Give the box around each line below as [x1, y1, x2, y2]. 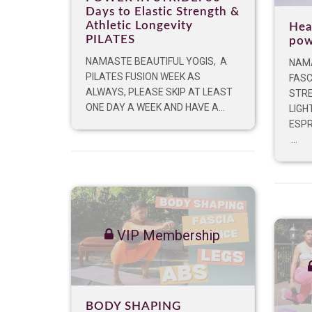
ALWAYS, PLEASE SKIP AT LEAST [86, 86, 233, 98]
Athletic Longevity [86, 19, 193, 32]
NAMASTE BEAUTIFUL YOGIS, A [86, 56, 227, 68]
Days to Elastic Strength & [86, 6, 240, 18]
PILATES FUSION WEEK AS [86, 71, 201, 83]
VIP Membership [114, 227, 220, 244]
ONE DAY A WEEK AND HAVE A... [86, 102, 225, 114]
